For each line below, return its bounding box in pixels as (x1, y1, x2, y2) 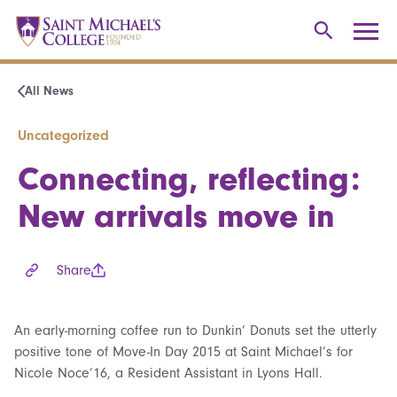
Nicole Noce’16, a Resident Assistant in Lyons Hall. (14, 364, 323, 381)
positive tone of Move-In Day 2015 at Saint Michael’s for (14, 343, 353, 360)
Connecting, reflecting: (18, 159, 360, 198)
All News (25, 83, 74, 98)
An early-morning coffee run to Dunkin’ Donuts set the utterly (14, 322, 377, 339)
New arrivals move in (18, 196, 335, 236)
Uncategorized (18, 127, 109, 144)
